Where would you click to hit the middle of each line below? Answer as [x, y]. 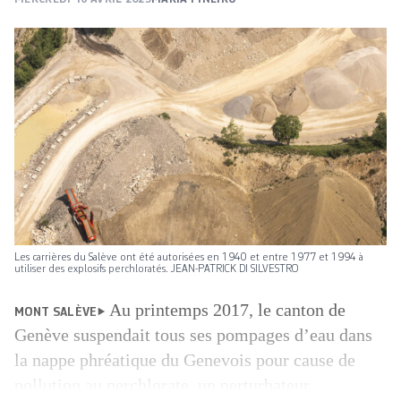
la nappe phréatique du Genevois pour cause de [185, 360]
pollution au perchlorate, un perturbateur [162, 385]
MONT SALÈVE [56, 313]
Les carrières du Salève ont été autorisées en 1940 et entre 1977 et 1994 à [189, 258]
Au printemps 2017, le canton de [227, 310]
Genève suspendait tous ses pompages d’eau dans [193, 335]
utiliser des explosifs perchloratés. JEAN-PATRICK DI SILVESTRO [156, 270]
